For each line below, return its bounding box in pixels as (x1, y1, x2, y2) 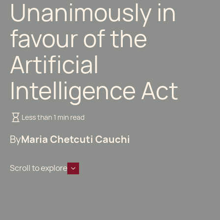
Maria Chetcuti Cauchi (21, 133, 130, 146)
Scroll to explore (10, 163, 67, 173)
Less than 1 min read (22, 112, 84, 122)
